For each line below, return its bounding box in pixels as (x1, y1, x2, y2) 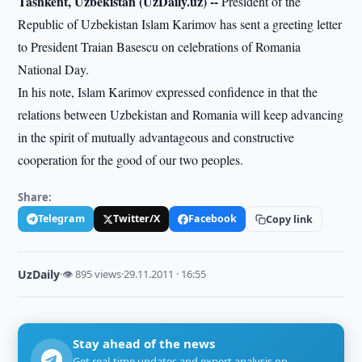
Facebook (188, 212, 238, 225)
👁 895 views (62, 267, 122, 281)
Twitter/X (113, 212, 161, 225)
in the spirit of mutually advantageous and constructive (18, 128, 295, 145)
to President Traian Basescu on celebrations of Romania (18, 38, 301, 55)
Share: (18, 190, 53, 204)
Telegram (38, 212, 86, 225)
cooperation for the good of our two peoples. (18, 151, 244, 168)
